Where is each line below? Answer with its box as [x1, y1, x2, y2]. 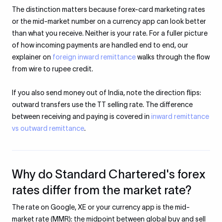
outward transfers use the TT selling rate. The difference [12, 101, 193, 109]
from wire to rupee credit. [12, 65, 93, 73]
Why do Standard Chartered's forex [12, 167, 206, 181]
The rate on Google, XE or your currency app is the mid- [12, 203, 190, 211]
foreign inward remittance [53, 53, 136, 61]
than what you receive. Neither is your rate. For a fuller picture [12, 29, 208, 37]
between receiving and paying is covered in [12, 112, 151, 120]
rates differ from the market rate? [12, 183, 192, 197]
